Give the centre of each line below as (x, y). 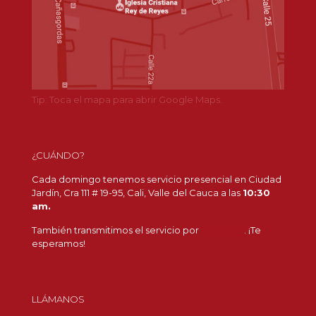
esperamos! (59, 244)
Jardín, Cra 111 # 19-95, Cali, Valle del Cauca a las (137, 193)
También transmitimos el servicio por (116, 230)
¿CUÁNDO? (58, 156)
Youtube (223, 230)
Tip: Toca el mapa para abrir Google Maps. (127, 100)
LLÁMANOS (58, 299)
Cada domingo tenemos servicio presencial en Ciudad (157, 180)
